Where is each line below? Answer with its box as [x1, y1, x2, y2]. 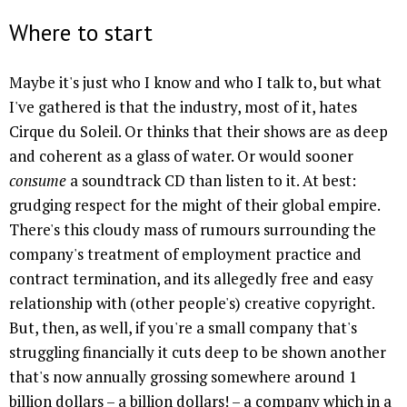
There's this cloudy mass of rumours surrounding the [9, 219, 376, 241]
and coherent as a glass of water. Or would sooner [9, 145, 353, 167]
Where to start [9, 16, 153, 47]
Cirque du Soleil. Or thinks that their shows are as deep [9, 121, 388, 143]
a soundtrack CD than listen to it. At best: [66, 170, 356, 192]
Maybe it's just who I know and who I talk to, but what [9, 72, 382, 94]
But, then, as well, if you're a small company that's [9, 317, 357, 339]
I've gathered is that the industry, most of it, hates [9, 96, 357, 118]
